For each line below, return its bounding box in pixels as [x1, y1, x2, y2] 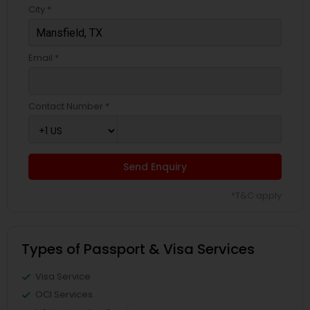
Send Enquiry [123, 160, 187, 174]
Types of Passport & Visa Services [21, 239, 255, 259]
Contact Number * [28, 100, 109, 113]
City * [28, 3, 51, 16]
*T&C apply [231, 189, 282, 202]
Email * [28, 51, 59, 64]
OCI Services [35, 288, 93, 301]
